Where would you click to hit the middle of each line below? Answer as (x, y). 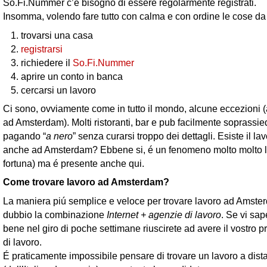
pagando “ (24, 136)
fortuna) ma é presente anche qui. (74, 163)
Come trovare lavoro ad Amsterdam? (86, 182)
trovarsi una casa (57, 35)
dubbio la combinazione (55, 214)
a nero (59, 136)
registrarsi (42, 49)
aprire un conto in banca (72, 76)
